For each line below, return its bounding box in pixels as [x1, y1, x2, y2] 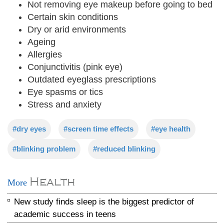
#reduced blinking [93, 144, 155, 153]
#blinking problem [12, 144, 75, 153]
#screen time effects [63, 124, 133, 133]
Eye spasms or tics [27, 87, 103, 97]
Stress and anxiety [27, 99, 101, 109]
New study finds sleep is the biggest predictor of [14, 197, 194, 206]
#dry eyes [12, 124, 46, 133]
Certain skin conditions [27, 12, 118, 22]
